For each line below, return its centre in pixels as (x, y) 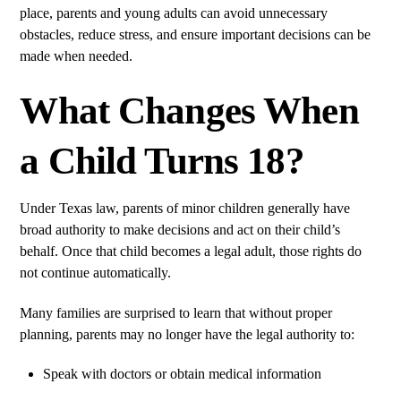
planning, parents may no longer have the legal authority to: (188, 334)
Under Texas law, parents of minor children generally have (185, 208)
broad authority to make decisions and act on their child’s (180, 229)
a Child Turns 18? (162, 160)
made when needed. (77, 56)
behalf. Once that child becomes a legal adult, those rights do (191, 251)
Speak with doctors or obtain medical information (182, 374)
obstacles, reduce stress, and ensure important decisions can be (196, 35)
